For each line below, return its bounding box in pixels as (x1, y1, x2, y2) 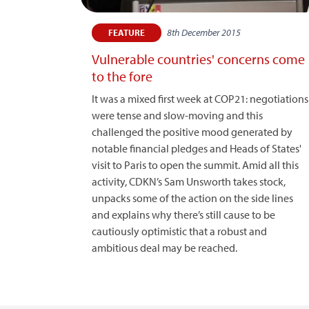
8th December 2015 (167, 26, 241, 39)
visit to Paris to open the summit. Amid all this (92, 157, 299, 172)
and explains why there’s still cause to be (92, 207, 275, 221)
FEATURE (108, 26, 145, 38)
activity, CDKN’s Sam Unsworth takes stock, (92, 174, 286, 188)
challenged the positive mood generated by (92, 124, 292, 139)
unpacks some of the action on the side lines (92, 190, 293, 205)
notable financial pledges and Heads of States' (92, 141, 301, 155)
